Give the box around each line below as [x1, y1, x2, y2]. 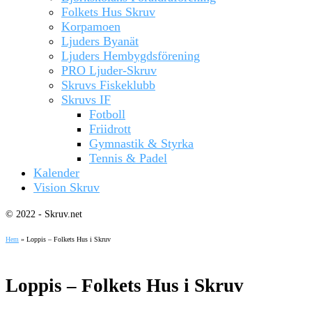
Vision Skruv [33, 180, 100, 194]
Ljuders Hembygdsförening [61, 49, 200, 63]
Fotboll [89, 107, 125, 121]
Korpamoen [61, 19, 120, 33]
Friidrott [89, 122, 131, 136]
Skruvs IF [61, 93, 111, 107]
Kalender [33, 166, 79, 180]
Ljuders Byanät [61, 34, 139, 48]
